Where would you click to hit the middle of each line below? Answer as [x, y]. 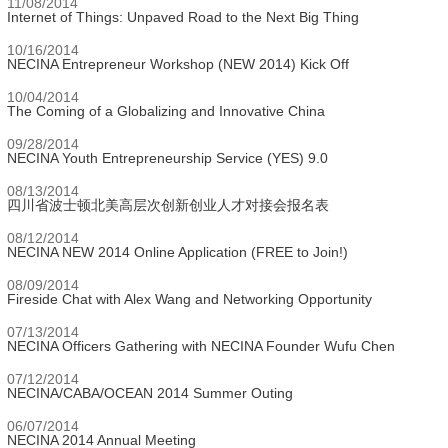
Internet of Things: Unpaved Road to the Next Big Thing [183, 17]
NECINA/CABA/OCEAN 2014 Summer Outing [150, 393]
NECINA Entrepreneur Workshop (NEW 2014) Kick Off [178, 64]
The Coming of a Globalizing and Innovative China [166, 111]
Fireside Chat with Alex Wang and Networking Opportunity [189, 299]
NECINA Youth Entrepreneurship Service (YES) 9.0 [167, 158]
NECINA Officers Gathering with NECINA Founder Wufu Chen [201, 346]
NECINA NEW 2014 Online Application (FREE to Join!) [177, 252]
